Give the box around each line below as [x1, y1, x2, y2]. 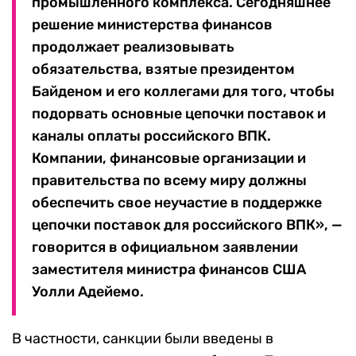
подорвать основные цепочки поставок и [32, 105, 326, 123]
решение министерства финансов [32, 16, 273, 34]
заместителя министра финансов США [32, 261, 306, 279]
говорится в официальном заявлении [32, 238, 298, 257]
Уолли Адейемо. [32, 283, 144, 301]
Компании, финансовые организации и [32, 149, 306, 168]
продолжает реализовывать [32, 38, 234, 56]
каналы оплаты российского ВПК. [32, 127, 271, 145]
